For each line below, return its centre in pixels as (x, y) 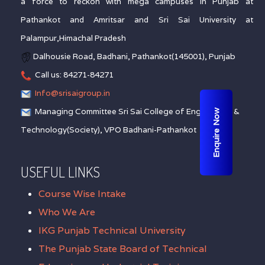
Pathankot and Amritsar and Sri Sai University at (137, 20)
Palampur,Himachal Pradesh (73, 38)
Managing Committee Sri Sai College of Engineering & (135, 111)
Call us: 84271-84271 (72, 75)
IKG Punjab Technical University (112, 230)
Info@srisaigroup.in (72, 93)
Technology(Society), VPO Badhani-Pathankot (109, 130)
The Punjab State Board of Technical (123, 249)
